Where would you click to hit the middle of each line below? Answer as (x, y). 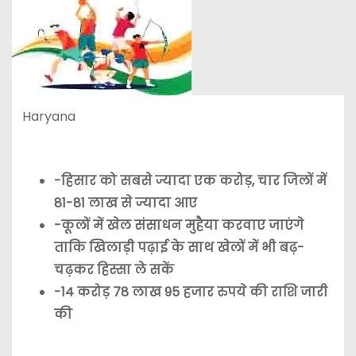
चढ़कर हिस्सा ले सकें (114, 270)
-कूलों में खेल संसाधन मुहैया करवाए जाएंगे (178, 226)
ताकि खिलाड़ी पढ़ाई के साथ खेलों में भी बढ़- (179, 248)
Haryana (48, 116)
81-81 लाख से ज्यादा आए (125, 203)
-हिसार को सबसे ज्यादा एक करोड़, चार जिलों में (190, 181)
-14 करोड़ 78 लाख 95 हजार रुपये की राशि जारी (190, 292)
